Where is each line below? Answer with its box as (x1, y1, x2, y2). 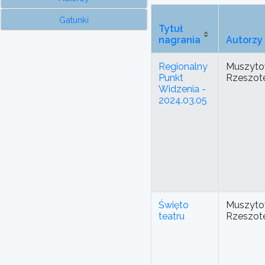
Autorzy (226, 34, 263, 46)
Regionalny (159, 61, 208, 73)
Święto (159, 199, 189, 211)
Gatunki (59, 15, 89, 25)
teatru (159, 211, 185, 222)
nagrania (159, 34, 201, 46)
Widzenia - (159, 83, 206, 95)
